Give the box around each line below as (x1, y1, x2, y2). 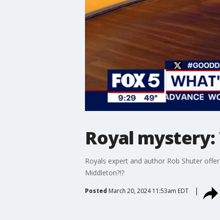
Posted (84, 186, 107, 195)
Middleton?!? (84, 167, 124, 177)
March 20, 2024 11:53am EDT (108, 186, 189, 195)
